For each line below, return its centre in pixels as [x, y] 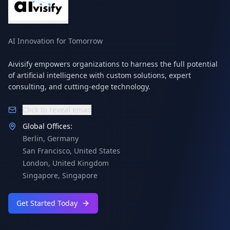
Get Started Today [47, 203]
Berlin [33, 138]
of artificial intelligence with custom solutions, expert [100, 75]
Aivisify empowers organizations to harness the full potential [113, 64]
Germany [63, 138]
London [35, 163]
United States [97, 151]
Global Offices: [47, 126]
